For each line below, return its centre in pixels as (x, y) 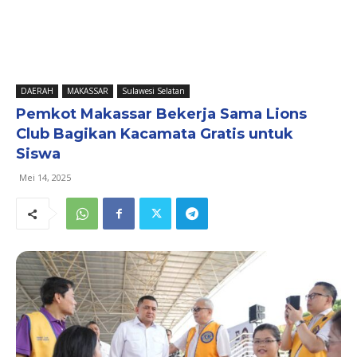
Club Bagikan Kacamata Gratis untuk (155, 134)
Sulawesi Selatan (153, 91)
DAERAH (37, 91)
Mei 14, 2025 (45, 177)
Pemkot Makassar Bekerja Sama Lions (161, 114)
